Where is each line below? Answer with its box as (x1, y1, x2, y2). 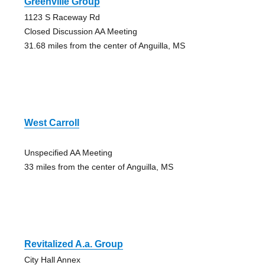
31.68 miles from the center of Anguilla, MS (24, 40, 185, 50)
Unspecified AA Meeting (24, 147, 112, 157)
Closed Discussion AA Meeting (24, 26, 137, 36)
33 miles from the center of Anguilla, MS (24, 161, 173, 172)
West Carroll (24, 117, 79, 128)
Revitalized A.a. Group (24, 238, 123, 249)
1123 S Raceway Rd (24, 12, 100, 22)
